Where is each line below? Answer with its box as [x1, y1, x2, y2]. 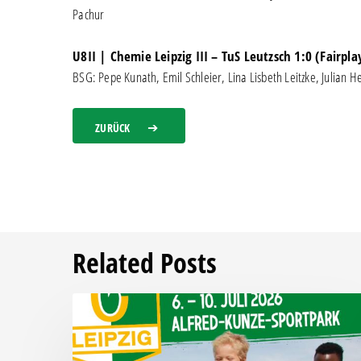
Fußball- [72, 314, 109, 334]
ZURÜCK [95, 120, 131, 135]
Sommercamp [72, 335, 136, 355]
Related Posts [73, 244, 217, 282]
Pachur [73, 5, 105, 23]
